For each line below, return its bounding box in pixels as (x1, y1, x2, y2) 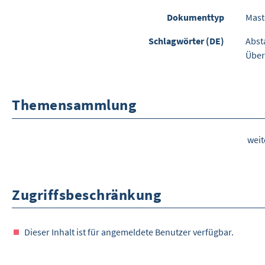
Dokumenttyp (167, 11, 224, 24)
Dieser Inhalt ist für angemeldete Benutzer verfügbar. (24, 225, 234, 238)
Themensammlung (12, 95, 136, 115)
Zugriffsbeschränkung (12, 185, 161, 204)
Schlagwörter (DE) (148, 35, 224, 47)
